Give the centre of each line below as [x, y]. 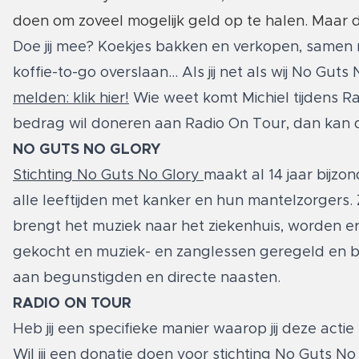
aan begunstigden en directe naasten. [147, 278]
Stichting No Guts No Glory [106, 175]
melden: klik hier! [71, 98]
